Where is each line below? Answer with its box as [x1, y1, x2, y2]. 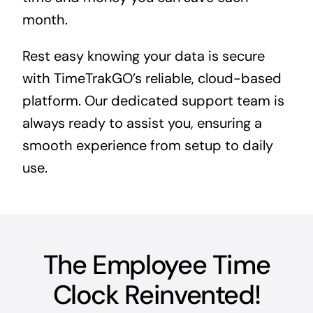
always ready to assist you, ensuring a [22, 113, 262, 132]
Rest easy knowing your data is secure [22, 46, 265, 65]
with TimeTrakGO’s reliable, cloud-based [22, 68, 282, 87]
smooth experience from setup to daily [22, 136, 273, 154]
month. [22, 10, 68, 29]
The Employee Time [43, 247, 270, 282]
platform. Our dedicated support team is [22, 91, 284, 110]
